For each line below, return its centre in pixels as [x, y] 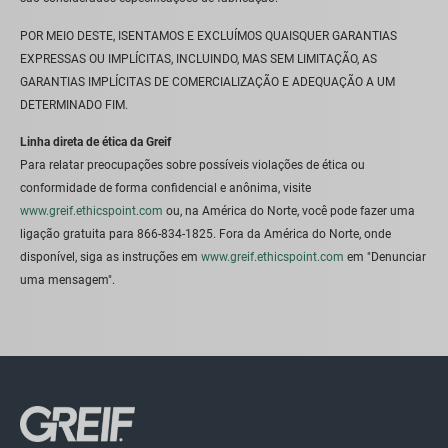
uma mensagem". [67, 279]
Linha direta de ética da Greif [95, 141]
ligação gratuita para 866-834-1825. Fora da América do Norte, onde [205, 233]
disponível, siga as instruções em [110, 256]
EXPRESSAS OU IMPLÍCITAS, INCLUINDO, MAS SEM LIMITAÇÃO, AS [198, 58]
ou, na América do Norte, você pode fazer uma [289, 210]
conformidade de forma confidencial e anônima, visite [165, 187]
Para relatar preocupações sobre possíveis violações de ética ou [192, 164]
